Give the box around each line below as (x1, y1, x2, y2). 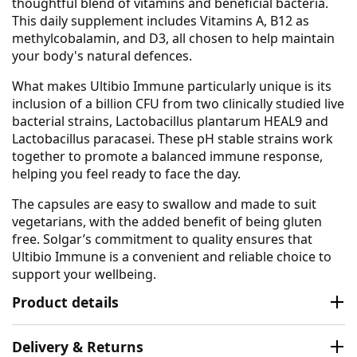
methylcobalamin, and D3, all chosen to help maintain (12, 29, 335, 47)
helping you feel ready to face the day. (12, 164, 241, 182)
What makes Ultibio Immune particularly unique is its (12, 76, 331, 95)
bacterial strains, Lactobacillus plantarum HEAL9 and (12, 112, 328, 130)
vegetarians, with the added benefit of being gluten (12, 212, 322, 230)
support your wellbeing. (12, 265, 156, 283)
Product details (12, 292, 119, 312)
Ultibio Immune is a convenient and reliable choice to (12, 247, 331, 265)
